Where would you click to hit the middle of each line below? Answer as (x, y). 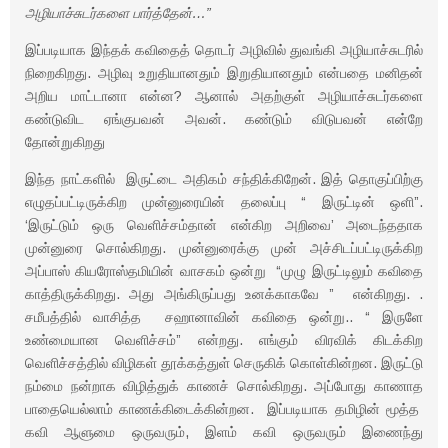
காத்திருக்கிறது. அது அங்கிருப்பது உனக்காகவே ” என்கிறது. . (224, 294)
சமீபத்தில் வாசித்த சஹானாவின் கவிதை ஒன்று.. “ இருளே (224, 317)
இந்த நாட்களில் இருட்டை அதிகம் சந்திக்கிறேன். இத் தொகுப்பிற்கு (224, 179)
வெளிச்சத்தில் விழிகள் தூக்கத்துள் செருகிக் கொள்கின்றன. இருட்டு (224, 363)
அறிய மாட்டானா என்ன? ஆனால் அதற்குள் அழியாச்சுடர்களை (224, 96)
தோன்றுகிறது (65, 142)
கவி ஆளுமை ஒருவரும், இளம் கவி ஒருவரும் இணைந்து (224, 432)
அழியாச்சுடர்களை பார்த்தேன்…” (118, 13)
